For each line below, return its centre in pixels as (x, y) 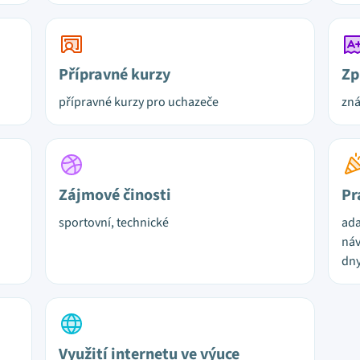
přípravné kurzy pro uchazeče (139, 102)
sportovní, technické (114, 223)
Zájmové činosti (115, 195)
